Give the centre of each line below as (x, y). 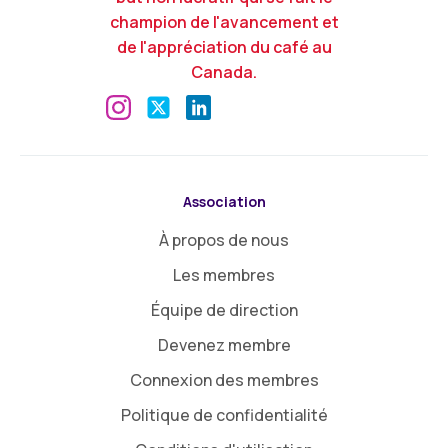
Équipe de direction (224, 310)
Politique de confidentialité (224, 415)
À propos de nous (224, 240)
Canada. (224, 72)
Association (224, 202)
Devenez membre (224, 345)
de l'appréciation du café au (224, 47)
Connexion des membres (224, 380)
